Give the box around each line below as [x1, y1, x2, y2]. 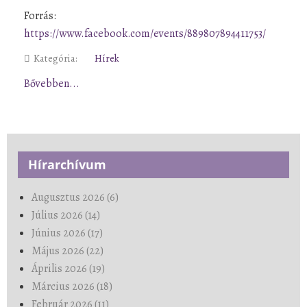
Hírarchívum [28, 156, 106, 173]
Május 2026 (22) [32, 243, 103, 258]
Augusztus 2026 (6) [32, 189, 119, 205]
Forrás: [24, 8, 56, 23]
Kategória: [34, 51, 77, 65]
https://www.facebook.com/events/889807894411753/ [24, 25, 266, 41]
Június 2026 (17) [32, 225, 103, 241]
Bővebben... [24, 75, 79, 91]
